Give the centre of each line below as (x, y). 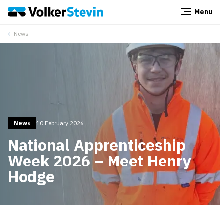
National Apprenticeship (97, 145)
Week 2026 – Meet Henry (100, 160)
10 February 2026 (60, 123)
